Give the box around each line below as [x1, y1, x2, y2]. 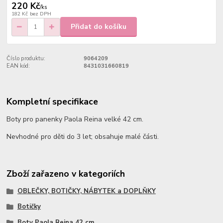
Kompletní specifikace [6, 95, 99, 108]
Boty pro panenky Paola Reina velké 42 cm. [6, 114, 144, 124]
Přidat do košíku [71, 22, 126, 32]
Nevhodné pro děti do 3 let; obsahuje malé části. [6, 132, 159, 142]
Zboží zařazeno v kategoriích [6, 167, 125, 180]
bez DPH [29, 9, 51, 17]
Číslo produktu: [6, 55, 46, 63]
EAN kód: [6, 62, 30, 70]
